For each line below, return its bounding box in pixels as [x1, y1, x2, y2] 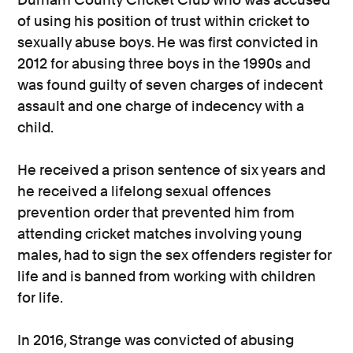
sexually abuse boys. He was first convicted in [17, 33, 319, 50]
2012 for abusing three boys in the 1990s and [17, 54, 311, 72]
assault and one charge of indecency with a [17, 97, 305, 114]
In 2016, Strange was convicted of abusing [17, 331, 295, 348]
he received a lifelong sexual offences [17, 182, 272, 199]
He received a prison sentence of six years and [17, 161, 326, 178]
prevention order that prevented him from [17, 203, 295, 221]
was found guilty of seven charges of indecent [17, 76, 324, 93]
